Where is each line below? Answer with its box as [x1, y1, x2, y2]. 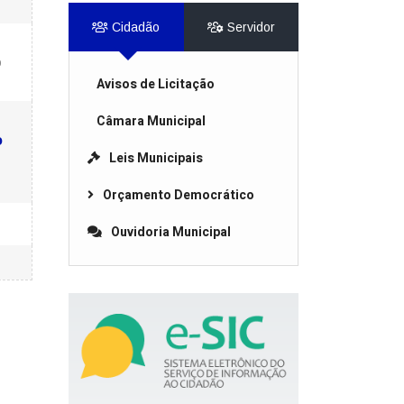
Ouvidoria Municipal [111, 223, 231, 242]
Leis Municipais [109, 149, 203, 168]
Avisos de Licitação [96, 75, 215, 94]
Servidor [223, 20, 275, 34]
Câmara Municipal [96, 112, 206, 131]
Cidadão [108, 20, 161, 34]
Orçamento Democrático [103, 186, 254, 205]
